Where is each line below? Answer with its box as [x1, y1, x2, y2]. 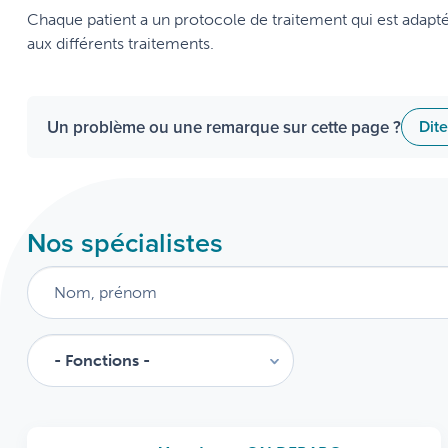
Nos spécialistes [27, 223, 223, 263]
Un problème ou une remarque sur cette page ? [47, 115, 401, 140]
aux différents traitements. [27, 34, 214, 54]
